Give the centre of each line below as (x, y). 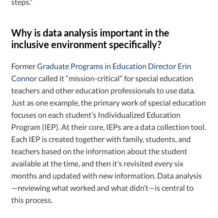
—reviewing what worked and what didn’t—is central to (103, 187)
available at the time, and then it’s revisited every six (98, 163)
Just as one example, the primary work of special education (109, 102)
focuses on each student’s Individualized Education (96, 114)
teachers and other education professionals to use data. (103, 90)
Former (24, 66)
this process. (32, 200)
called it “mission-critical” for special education (115, 78)
